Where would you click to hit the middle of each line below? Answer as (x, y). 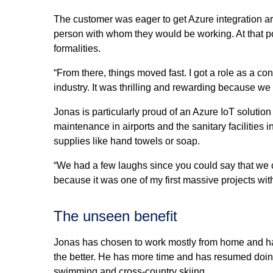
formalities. (77, 49)
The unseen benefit (115, 216)
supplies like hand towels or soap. (127, 141)
